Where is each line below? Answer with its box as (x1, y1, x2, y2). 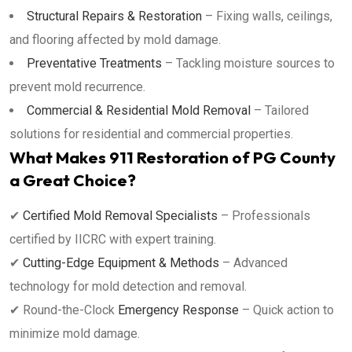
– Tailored (251, 103, 309, 118)
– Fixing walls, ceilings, (202, 9, 332, 24)
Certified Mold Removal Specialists (23, 208, 218, 223)
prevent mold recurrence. (9, 79, 145, 94)
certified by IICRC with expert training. (9, 232, 216, 247)
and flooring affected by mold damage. (9, 32, 221, 47)
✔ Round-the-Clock (9, 302, 115, 317)
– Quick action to (239, 302, 334, 317)
